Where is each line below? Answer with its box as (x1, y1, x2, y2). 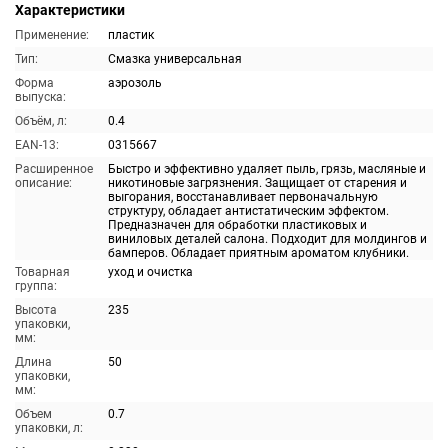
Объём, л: (15, 114, 67, 128)
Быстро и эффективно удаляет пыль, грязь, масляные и (108, 162, 426, 176)
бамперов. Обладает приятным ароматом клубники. (108, 246, 409, 260)
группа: (15, 279, 57, 293)
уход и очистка (108, 265, 193, 279)
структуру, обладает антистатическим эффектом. (108, 204, 389, 218)
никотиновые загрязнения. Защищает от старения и (108, 176, 407, 190)
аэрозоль (108, 76, 162, 90)
